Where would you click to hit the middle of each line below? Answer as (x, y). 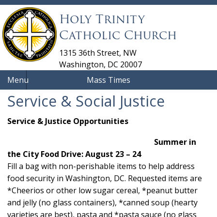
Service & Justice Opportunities (68, 121)
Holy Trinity (102, 19)
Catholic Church (118, 35)
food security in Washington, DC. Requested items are (105, 178)
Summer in (175, 142)
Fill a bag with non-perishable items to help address (101, 166)
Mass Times (108, 80)
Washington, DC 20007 (101, 65)
